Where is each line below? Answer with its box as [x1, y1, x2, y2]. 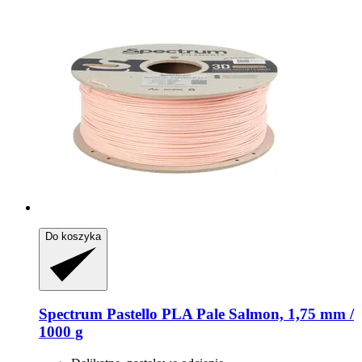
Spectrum [39, 305, 103, 323]
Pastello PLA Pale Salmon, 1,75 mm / [103, 305, 354, 323]
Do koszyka [45, 229, 101, 242]
